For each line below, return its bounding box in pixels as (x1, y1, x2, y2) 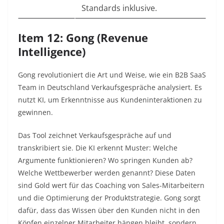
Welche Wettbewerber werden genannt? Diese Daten (18, 168, 195, 178)
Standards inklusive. (81, 2, 157, 14)
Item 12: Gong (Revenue (18, 30, 148, 45)
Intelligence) (18, 44, 85, 59)
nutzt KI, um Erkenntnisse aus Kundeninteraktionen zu (18, 95, 202, 105)
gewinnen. (18, 107, 53, 117)
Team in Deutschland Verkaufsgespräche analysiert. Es (18, 82, 202, 92)
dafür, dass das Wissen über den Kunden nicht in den (18, 205, 200, 215)
